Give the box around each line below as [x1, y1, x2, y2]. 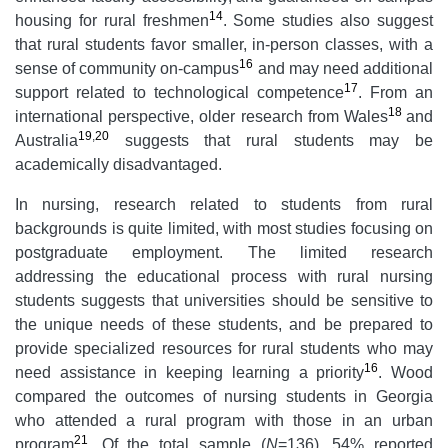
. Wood [378, 363, 434, 381]
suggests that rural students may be [109, 131, 433, 149]
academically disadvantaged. [15, 155, 222, 173]
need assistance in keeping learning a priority [15, 363, 365, 381]
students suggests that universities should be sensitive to [15, 291, 433, 309]
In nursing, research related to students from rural [15, 195, 433, 213]
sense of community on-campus [15, 59, 240, 77]
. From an [358, 83, 433, 101]
